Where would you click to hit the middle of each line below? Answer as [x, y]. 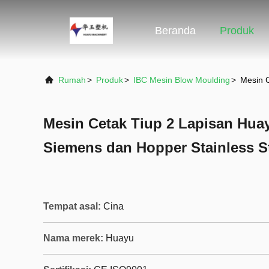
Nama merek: [73, 238]
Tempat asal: [72, 206]
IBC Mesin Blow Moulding [182, 80]
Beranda [175, 31]
